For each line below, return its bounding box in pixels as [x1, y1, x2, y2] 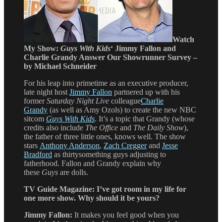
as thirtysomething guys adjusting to [52, 150, 166, 159]
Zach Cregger [104, 141, 147, 150]
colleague [109, 96, 141, 105]
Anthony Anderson [40, 141, 100, 150]
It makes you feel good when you [74, 210, 179, 219]
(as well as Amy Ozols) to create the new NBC [48, 105, 196, 114]
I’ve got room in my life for [97, 184, 186, 193]
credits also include [24, 123, 85, 132]
